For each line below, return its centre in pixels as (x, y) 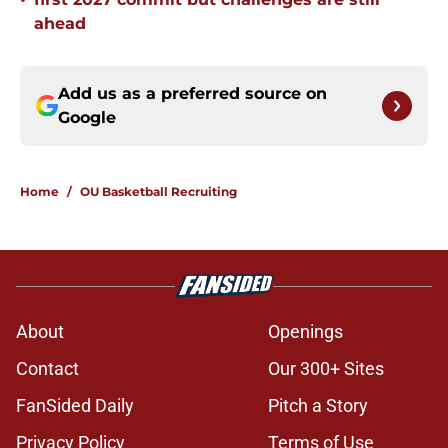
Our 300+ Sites (326, 369)
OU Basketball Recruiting (158, 192)
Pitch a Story (318, 406)
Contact (47, 369)
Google (87, 118)
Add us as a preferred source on (192, 94)
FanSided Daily (75, 406)
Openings (305, 332)
